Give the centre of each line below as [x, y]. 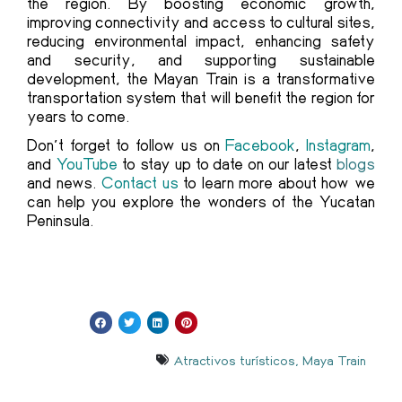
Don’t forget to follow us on [127, 145]
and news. [65, 183]
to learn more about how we [277, 183]
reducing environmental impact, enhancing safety [201, 41]
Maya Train [334, 360]
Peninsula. [61, 220]
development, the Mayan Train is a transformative [201, 79]
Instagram [339, 145]
